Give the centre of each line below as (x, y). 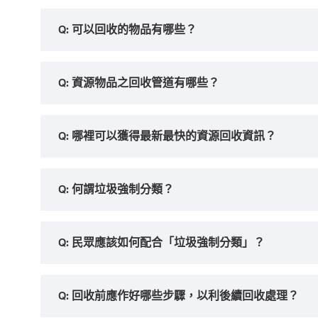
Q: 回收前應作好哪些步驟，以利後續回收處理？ (179, 296)
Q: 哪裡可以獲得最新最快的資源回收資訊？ (167, 136)
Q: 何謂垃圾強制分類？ (116, 189)
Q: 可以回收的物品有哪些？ (127, 29)
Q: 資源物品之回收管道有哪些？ (139, 83)
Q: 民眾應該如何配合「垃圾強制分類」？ (161, 242)
